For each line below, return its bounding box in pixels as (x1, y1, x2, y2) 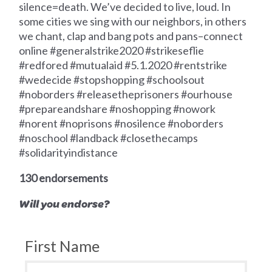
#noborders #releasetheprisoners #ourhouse (19, 87, 233, 101)
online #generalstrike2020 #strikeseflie (19, 43, 205, 57)
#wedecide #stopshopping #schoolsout (19, 72, 205, 86)
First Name (25, 236, 100, 255)
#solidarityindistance (19, 145, 118, 159)
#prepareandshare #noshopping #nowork (19, 101, 216, 115)
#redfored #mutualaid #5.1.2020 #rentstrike (19, 58, 228, 72)
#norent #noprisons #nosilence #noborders (19, 116, 224, 130)
